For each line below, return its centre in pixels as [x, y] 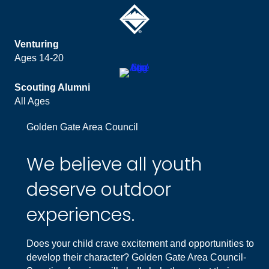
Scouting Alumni [52, 87]
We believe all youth [114, 164]
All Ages [32, 101]
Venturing [37, 44]
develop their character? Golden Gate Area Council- [136, 257]
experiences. [80, 215]
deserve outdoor [99, 189]
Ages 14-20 [39, 58]
